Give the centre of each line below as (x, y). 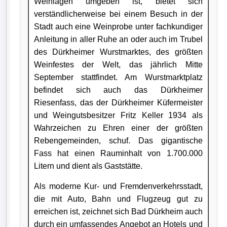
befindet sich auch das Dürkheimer (118, 90)
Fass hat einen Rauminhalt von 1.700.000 (118, 153)
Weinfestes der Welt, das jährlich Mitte (118, 64)
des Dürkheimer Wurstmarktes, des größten (118, 52)
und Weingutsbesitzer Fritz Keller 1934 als (118, 115)
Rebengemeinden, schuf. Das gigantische (118, 140)
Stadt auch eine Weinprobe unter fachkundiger (118, 26)
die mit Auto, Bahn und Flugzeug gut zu (118, 199)
